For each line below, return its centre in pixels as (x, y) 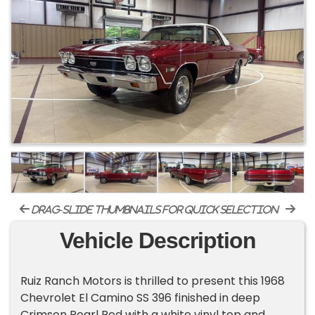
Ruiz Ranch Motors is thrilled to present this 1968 (153, 281)
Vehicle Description (157, 241)
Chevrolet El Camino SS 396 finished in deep (141, 298)
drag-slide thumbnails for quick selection (154, 210)
